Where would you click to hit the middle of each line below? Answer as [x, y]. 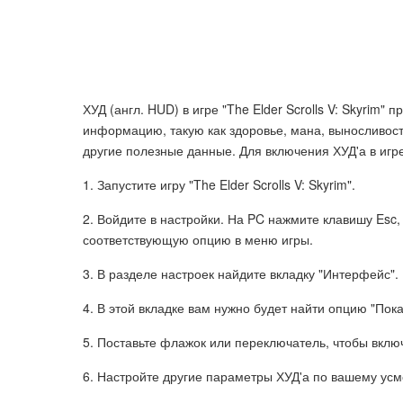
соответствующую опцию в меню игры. [198, 239]
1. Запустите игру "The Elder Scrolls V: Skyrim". [219, 184]
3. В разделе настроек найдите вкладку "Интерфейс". [241, 273]
